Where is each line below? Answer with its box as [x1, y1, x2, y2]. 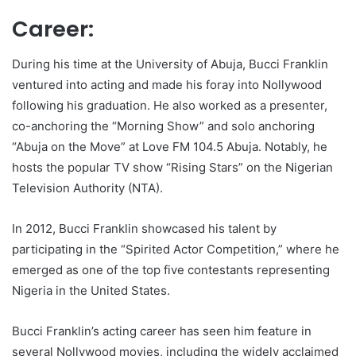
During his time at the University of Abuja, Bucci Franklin [12, 56, 328, 72]
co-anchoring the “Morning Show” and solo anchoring [12, 118, 315, 134]
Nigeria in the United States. [12, 283, 170, 299]
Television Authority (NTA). [12, 180, 163, 196]
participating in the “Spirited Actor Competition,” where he [12, 242, 339, 257]
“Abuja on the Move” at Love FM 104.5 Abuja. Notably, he [12, 139, 327, 155]
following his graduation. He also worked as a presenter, [12, 98, 327, 114]
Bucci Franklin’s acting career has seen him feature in [12, 323, 311, 339]
